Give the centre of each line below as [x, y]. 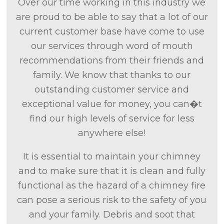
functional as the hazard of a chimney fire [112, 185]
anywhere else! [112, 133]
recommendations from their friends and [112, 60]
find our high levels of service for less [112, 118]
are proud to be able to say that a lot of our [112, 17]
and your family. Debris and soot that [112, 214]
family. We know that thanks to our [112, 75]
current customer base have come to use [112, 31]
